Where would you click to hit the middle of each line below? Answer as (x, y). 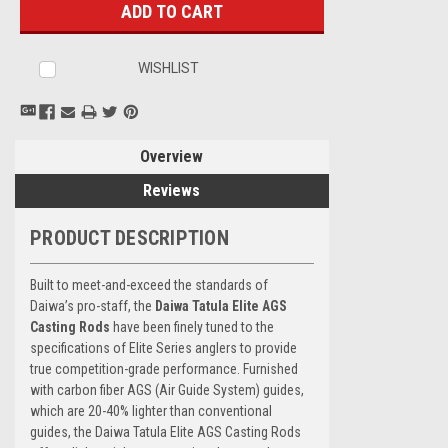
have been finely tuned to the (192, 326)
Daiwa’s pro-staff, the (92, 305)
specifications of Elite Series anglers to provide (163, 347)
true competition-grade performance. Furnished (164, 368)
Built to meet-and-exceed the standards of (149, 284)
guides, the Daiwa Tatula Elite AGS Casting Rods (165, 431)
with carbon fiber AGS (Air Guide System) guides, (167, 389)
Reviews (172, 190)
